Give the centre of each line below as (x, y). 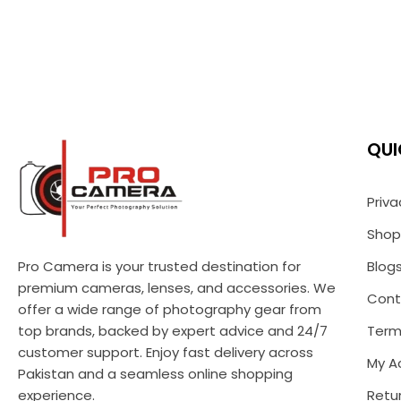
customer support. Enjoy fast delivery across (166, 352)
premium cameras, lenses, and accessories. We (177, 288)
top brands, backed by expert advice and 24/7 (173, 331)
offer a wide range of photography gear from (170, 309)
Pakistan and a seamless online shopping (155, 374)
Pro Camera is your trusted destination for (159, 266)
